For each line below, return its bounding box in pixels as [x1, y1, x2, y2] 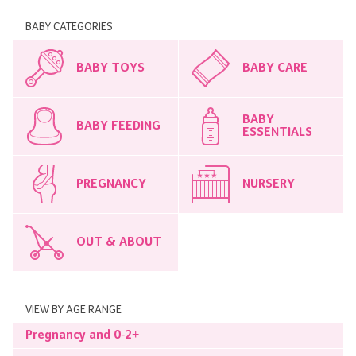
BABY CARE [242, 61, 308, 75]
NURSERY [242, 177, 295, 191]
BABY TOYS [76, 61, 145, 75]
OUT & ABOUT [76, 235, 161, 249]
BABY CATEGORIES [25, 21, 113, 33]
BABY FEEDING [76, 119, 161, 133]
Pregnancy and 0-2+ [25, 328, 139, 342]
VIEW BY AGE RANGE [25, 304, 122, 315]
